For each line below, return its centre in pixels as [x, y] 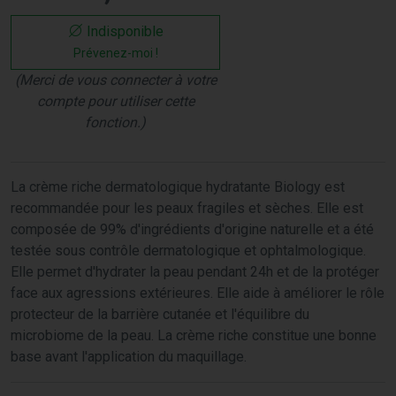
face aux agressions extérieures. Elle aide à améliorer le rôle [198, 293]
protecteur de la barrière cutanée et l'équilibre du [160, 314]
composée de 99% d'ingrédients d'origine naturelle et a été [192, 229]
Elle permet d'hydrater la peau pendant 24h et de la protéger [195, 271]
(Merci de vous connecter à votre [115, 80]
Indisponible [123, 31]
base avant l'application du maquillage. [129, 356]
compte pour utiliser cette [115, 101]
